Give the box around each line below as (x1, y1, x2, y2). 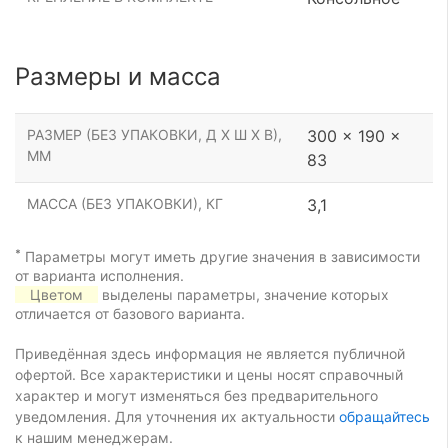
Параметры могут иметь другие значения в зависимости (21, 247, 420, 265)
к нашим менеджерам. (15, 428, 173, 446)
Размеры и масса (15, 61, 221, 91)
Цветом (30, 285, 83, 303)
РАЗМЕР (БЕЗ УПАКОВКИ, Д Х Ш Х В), (27, 125, 282, 143)
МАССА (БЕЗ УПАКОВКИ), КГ (27, 194, 223, 212)
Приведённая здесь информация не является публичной (15, 344, 405, 362)
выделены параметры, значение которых (98, 285, 389, 303)
